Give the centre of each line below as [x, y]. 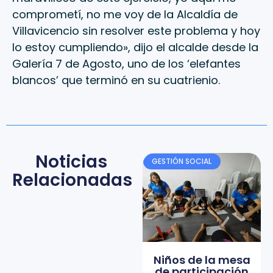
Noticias [71, 161]
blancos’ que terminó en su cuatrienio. [118, 80]
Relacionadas [72, 180]
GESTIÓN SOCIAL [182, 161]
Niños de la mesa [202, 260]
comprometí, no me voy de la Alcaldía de [125, 15]
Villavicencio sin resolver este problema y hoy [136, 31]
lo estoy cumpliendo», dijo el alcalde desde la [135, 48]
